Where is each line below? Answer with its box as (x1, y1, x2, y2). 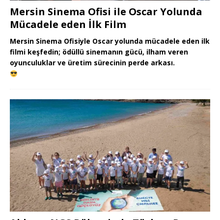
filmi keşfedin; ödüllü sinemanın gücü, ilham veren (10, 47, 188, 57)
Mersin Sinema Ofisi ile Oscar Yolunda (10, 5, 202, 19)
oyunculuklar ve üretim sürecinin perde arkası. (10, 58, 175, 68)
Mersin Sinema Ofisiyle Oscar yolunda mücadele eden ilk (10, 36, 210, 46)
